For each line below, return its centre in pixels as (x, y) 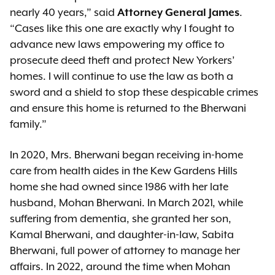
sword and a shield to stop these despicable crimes (134, 93)
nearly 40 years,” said (64, 13)
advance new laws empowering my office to (117, 45)
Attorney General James (178, 13)
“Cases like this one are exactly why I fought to (122, 29)
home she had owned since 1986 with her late (119, 187)
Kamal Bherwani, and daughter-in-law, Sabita (122, 235)
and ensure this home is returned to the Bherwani (128, 109)
